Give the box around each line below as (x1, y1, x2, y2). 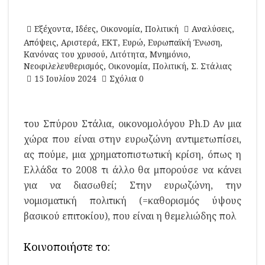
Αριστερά (61, 37, 97, 48)
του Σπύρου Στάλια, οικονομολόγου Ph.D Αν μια (24, 117, 241, 130)
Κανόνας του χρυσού (24, 49, 105, 60)
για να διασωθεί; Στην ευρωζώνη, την (24, 179, 241, 192)
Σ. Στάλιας (191, 60, 232, 72)
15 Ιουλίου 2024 (34, 73, 96, 84)
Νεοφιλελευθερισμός (24, 60, 104, 72)
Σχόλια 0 (109, 73, 144, 84)
